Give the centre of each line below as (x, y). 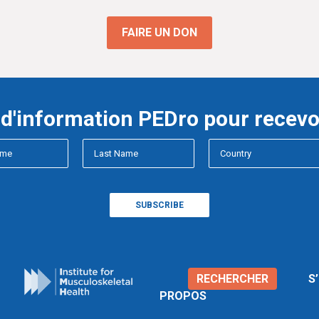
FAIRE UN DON (159, 32)
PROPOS (183, 296)
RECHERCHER (232, 279)
